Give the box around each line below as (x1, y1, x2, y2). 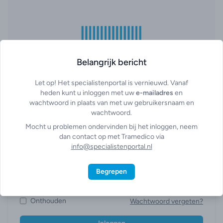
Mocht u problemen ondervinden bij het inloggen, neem (25, 122, 198, 131)
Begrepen (96, 167, 127, 176)
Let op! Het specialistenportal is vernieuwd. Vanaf (35, 79, 188, 87)
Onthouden (30, 196, 66, 205)
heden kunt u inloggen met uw (40, 89, 136, 97)
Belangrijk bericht (76, 57, 147, 68)
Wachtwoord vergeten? (130, 197, 203, 206)
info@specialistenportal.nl (71, 142, 152, 151)
